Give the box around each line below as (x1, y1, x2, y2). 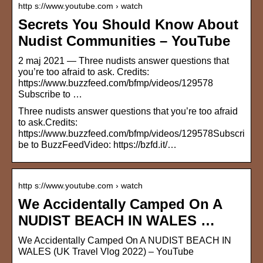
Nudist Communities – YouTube (18, 33, 230, 49)
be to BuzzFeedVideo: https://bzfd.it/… (18, 140, 177, 150)
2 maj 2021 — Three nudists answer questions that (18, 56, 229, 66)
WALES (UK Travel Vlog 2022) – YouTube (18, 247, 194, 257)
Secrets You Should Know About (18, 16, 238, 33)
